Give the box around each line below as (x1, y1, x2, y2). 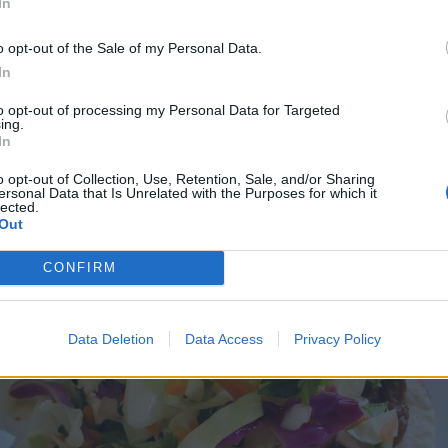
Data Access (184, 330, 263, 347)
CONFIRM (42, 260, 117, 275)
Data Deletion (67, 330, 154, 347)
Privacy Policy (293, 330, 381, 347)
